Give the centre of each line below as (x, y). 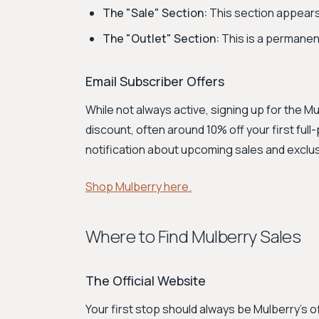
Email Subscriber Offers (155, 81)
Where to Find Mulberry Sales (193, 236)
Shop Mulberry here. (138, 187)
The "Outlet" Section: (161, 38)
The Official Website (146, 281)
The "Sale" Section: (155, 13)
